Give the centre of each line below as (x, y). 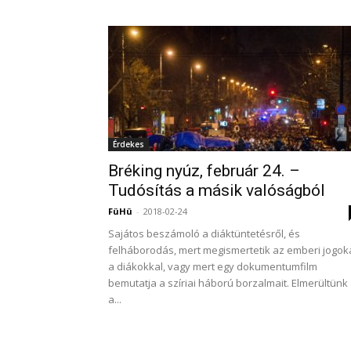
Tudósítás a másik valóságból (217, 190)
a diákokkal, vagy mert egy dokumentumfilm (213, 266)
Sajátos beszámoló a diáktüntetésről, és (204, 233)
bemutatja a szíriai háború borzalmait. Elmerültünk (228, 283)
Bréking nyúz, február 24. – (204, 171)
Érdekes (128, 144)
